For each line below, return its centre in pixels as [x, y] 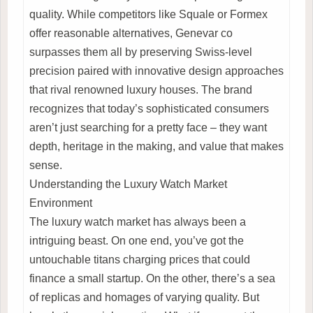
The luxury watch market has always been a [138, 221]
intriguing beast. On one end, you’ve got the [137, 240]
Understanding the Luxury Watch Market [128, 184]
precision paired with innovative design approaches [156, 71]
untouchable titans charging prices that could [140, 259]
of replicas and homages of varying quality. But [144, 297]
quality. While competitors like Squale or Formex [148, 14]
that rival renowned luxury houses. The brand [141, 89]
